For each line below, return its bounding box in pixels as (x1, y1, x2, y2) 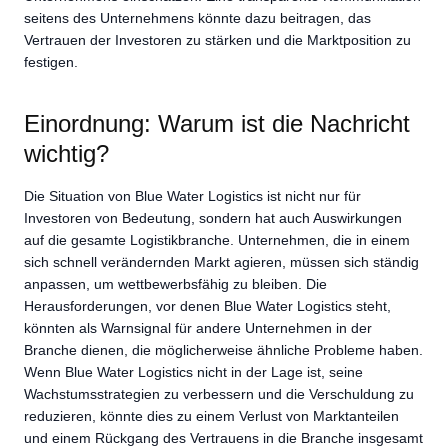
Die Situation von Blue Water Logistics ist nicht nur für (24, 188, 361, 205)
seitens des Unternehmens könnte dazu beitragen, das (24, 9, 371, 26)
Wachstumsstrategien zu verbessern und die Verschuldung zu (24, 386, 414, 403)
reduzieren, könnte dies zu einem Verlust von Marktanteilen (24, 408, 399, 425)
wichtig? (24, 139, 109, 167)
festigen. (24, 53, 78, 70)
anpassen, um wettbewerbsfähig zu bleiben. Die (24, 276, 327, 293)
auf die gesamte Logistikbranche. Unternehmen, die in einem (24, 232, 410, 249)
